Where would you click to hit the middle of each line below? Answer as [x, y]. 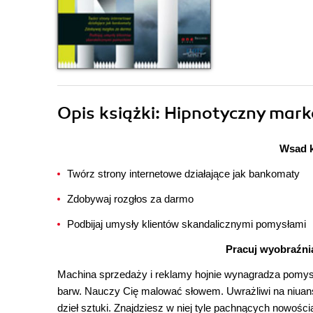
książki [127, 113]
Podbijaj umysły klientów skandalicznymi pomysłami [187, 224]
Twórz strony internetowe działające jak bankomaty [183, 174]
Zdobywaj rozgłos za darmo [130, 199]
